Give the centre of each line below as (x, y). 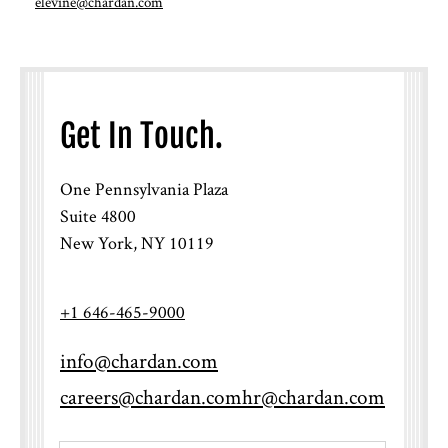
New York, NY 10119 (137, 242)
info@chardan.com (139, 360)
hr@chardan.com (313, 396)
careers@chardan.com (151, 396)
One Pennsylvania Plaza (144, 188)
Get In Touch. (141, 135)
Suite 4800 (98, 215)
